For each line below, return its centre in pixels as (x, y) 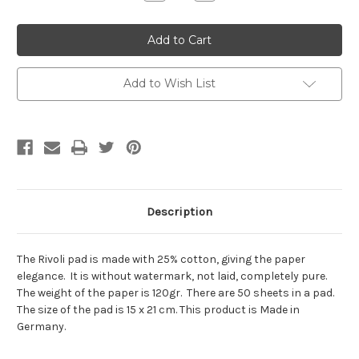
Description (179, 212)
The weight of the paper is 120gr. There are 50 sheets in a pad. (177, 293)
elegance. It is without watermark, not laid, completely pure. (173, 276)
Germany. (41, 327)
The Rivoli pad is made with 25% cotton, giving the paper (161, 260)
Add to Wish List (169, 84)
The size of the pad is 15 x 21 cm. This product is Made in (158, 310)
